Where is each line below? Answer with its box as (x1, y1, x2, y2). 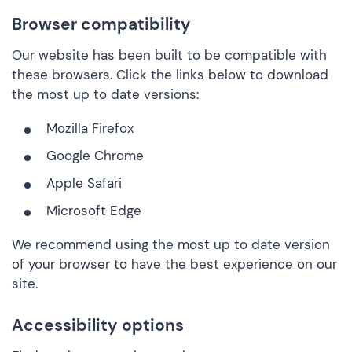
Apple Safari (46, 174, 122, 192)
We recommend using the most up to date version (12, 236, 330, 253)
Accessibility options (12, 314, 184, 336)
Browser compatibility (12, 13, 191, 35)
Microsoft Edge (46, 202, 141, 219)
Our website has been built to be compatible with (12, 46, 327, 64)
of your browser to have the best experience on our (12, 255, 337, 273)
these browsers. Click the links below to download (12, 66, 328, 83)
